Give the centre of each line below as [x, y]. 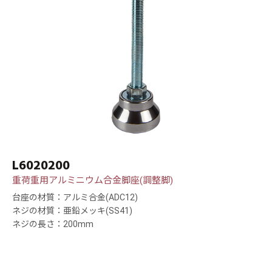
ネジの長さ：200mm [53, 224]
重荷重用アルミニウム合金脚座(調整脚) [93, 181]
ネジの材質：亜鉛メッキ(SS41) [72, 211]
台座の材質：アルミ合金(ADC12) [75, 198]
